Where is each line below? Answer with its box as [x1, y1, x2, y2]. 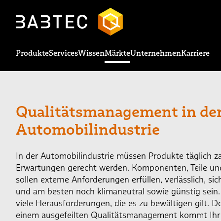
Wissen [78, 48, 105, 58]
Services [49, 48, 78, 58]
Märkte [105, 48, 130, 58]
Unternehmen [130, 48, 181, 58]
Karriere [181, 48, 210, 58]
